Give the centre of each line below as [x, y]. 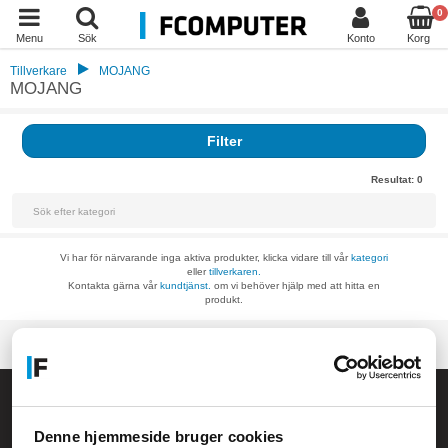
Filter [224, 141]
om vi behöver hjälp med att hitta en [295, 285]
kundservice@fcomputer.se [139, 435]
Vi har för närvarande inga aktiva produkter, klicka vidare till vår [205, 257]
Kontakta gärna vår [114, 285]
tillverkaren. [235, 271]
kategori [369, 257]
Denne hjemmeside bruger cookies [158, 437]
